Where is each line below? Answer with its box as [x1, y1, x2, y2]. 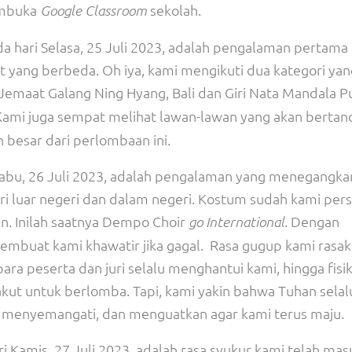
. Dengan [284, 212, 339, 230]
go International [189, 213, 284, 230]
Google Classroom [40, 2, 147, 19]
